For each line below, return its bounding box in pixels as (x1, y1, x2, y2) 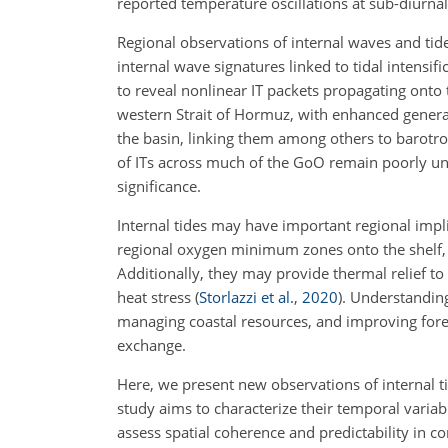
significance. (117, 175, 201, 196)
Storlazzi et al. (199, 286, 294, 307)
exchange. (117, 334, 186, 355)
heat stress (117, 286, 195, 307)
